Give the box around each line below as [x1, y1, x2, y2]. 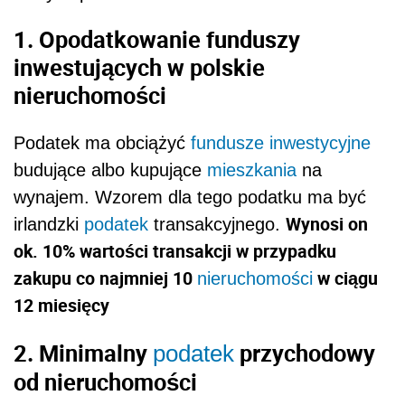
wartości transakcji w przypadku [75, 239, 336, 264]
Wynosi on [286, 212, 368, 237]
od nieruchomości [14, 365, 197, 397]
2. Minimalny [14, 336, 153, 368]
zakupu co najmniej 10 [14, 266, 197, 291]
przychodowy [234, 336, 375, 368]
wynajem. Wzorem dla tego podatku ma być [14, 187, 366, 208]
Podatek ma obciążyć [14, 133, 191, 154]
